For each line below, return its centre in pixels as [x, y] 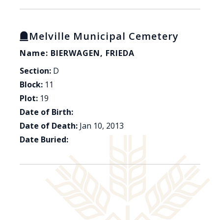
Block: [31, 85]
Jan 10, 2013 [102, 126]
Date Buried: [44, 140]
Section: [35, 71]
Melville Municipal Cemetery [104, 36]
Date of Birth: [46, 112]
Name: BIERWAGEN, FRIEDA [77, 53]
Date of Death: [49, 126]
